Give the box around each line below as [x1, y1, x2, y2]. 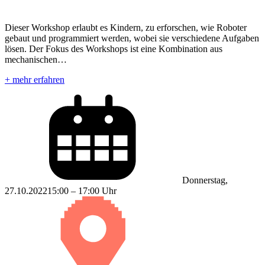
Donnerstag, [182, 174, 228, 185]
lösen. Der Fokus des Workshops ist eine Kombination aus [5, 43, 222, 54]
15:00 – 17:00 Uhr [47, 185, 117, 196]
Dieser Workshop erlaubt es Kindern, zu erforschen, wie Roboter [5, 22, 247, 33]
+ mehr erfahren [5, 74, 64, 85]
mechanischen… [5, 54, 67, 64]
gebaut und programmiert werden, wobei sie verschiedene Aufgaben [5, 33, 259, 43]
